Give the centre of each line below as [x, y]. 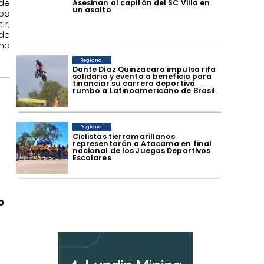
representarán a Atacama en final [142, 143]
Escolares [92, 157]
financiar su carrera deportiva [134, 84]
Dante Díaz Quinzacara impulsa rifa [144, 70]
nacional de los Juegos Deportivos [141, 150]
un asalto [92, 9]
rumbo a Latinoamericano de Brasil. [145, 91]
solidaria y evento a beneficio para [142, 77]
